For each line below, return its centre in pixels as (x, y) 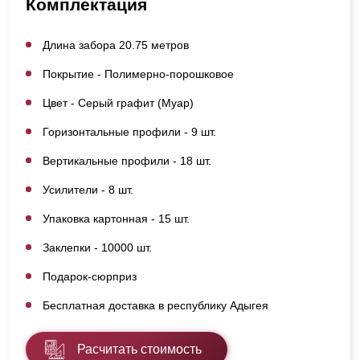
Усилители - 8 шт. (88, 189)
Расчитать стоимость (139, 349)
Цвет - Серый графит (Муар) (118, 102)
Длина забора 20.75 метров (116, 45)
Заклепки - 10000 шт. (97, 247)
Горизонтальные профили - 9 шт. (129, 131)
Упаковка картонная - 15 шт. (116, 218)
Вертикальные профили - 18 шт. (127, 160)
